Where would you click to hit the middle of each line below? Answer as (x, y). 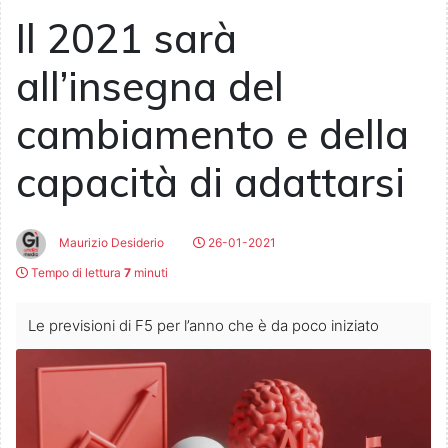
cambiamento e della (212, 134)
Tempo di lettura (76, 273)
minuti (149, 273)
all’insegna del (150, 86)
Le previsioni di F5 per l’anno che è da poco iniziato (203, 326)
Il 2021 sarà (126, 38)
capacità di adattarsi (210, 182)
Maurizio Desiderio (110, 243)
